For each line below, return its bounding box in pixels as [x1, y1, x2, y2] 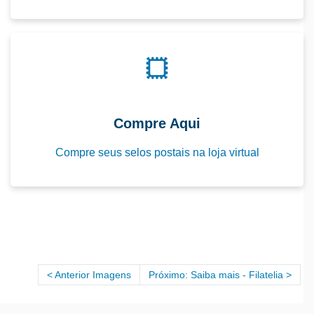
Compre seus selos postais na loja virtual [55, 146, 259, 158]
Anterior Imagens [55, 268, 131, 280]
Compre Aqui [114, 115, 200, 131]
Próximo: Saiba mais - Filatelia [149, 268, 283, 280]
